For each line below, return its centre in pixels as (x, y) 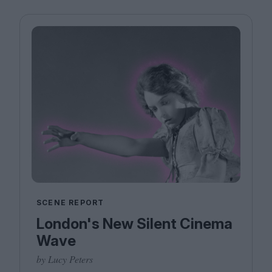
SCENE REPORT (70, 202)
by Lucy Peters (65, 259)
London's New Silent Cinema (134, 224)
